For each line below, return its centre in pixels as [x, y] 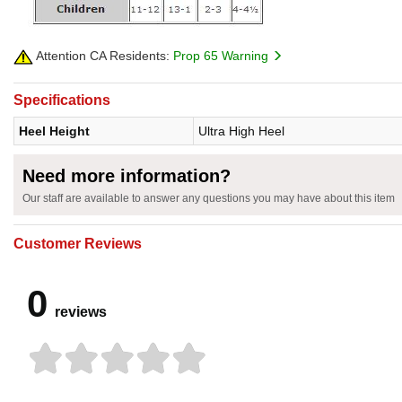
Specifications [62, 100]
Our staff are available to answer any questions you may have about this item [209, 199]
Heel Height [54, 131]
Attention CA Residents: [101, 56]
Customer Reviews [78, 244]
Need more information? [127, 176]
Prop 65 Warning [223, 56]
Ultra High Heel [241, 131]
